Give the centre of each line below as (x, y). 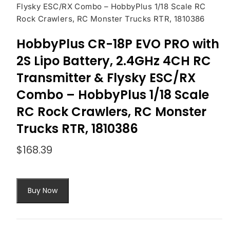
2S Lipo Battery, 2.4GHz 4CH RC (113, 61)
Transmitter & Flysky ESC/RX (106, 78)
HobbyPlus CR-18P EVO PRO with (118, 44)
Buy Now (42, 190)
